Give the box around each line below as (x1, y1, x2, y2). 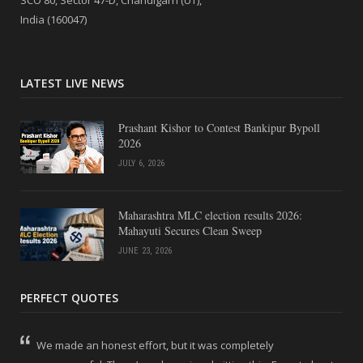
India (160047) (20, 11, 87, 27)
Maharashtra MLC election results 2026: (118, 207, 302, 223)
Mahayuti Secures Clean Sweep (118, 222, 262, 238)
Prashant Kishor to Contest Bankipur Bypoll (118, 119, 320, 135)
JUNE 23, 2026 (118, 245, 173, 256)
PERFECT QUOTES (20, 289, 118, 305)
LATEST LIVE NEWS (20, 75, 124, 91)
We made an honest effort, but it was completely (36, 337, 274, 352)
